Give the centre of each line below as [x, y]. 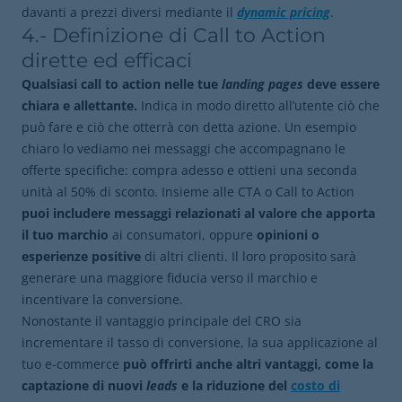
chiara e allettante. [79, 105]
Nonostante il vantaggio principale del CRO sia [162, 321]
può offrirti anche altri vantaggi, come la [248, 364]
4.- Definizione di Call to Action [174, 35]
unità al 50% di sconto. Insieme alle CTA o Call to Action [188, 192]
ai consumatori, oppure [183, 235]
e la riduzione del [232, 385]
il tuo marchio [67, 235]
